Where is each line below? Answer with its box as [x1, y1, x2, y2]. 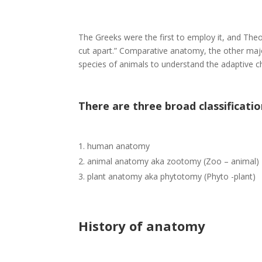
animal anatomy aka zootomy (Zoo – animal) [87, 156, 260, 167]
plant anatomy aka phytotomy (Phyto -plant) [87, 171, 256, 182]
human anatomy [87, 140, 150, 152]
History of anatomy [78, 217, 206, 235]
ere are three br [92, 99, 177, 113]
